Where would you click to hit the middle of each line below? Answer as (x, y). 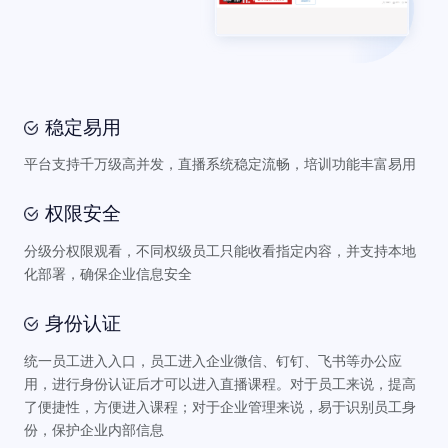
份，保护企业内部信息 (93, 430)
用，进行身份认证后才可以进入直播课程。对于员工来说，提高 (219, 384)
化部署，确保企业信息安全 (107, 274)
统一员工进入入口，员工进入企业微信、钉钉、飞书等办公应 (212, 361)
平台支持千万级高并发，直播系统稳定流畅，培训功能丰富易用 (219, 164)
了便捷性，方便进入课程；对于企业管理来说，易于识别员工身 (219, 407)
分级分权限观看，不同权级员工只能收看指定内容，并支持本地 (219, 251)
